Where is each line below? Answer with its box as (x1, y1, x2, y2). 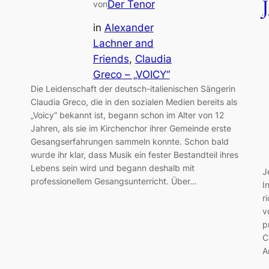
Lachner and (92, 37, 154, 49)
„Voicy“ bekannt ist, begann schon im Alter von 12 (30, 109, 224, 120)
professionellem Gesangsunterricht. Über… (30, 175, 197, 186)
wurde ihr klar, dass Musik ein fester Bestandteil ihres (30, 149, 238, 160)
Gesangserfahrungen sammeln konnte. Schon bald (30, 136, 229, 147)
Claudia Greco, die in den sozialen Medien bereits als (30, 96, 237, 107)
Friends (92, 52, 129, 65)
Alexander (104, 21, 154, 34)
